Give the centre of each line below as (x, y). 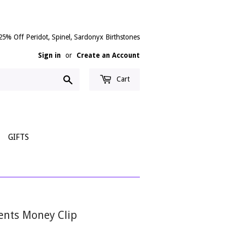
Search (85, 79)
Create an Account (108, 55)
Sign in (49, 55)
